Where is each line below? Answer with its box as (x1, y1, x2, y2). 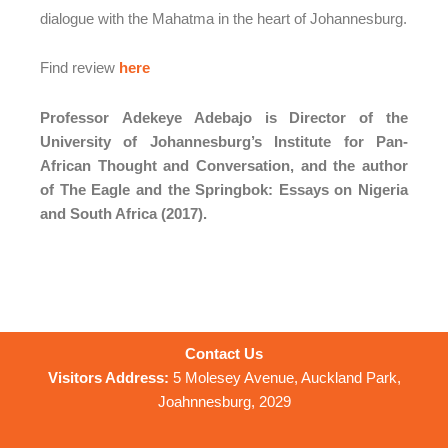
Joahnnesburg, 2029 (157, 392, 291, 410)
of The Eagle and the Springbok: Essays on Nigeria (40, 180, 408, 198)
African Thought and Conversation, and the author (40, 156, 408, 174)
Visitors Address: (47, 368, 173, 386)
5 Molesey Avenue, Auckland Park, (172, 368, 401, 386)
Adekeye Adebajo (121, 108, 252, 126)
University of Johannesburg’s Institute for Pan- (40, 132, 408, 150)
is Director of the (251, 108, 409, 126)
